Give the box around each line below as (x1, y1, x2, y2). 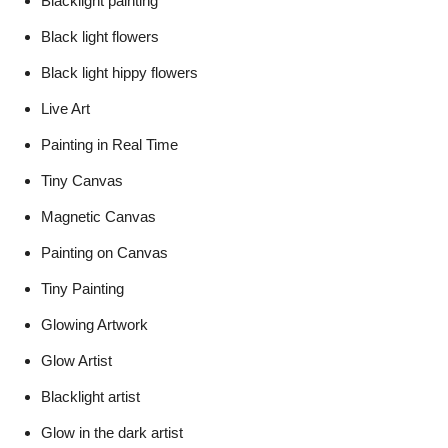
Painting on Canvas (41, 243, 168, 261)
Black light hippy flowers (41, 63, 198, 81)
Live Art (41, 99, 90, 117)
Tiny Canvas (41, 171, 123, 189)
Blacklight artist (41, 387, 140, 405)
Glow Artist (41, 351, 112, 369)
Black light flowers (41, 27, 159, 45)
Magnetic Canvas (41, 207, 156, 225)
